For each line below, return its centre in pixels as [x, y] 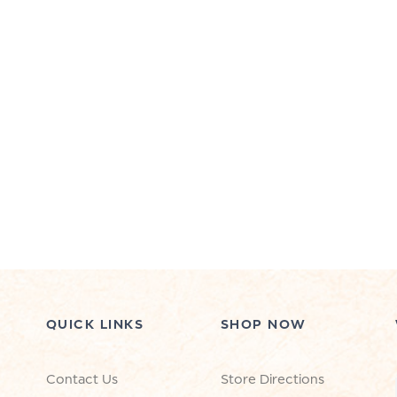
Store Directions [272, 378]
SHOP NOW [263, 323]
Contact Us [82, 378]
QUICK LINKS [95, 323]
